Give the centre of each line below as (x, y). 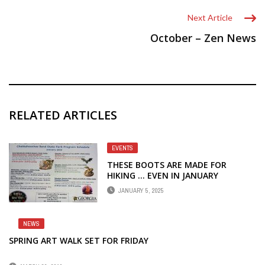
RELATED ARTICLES (63, 115)
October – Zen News (203, 38)
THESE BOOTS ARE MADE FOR (167, 165)
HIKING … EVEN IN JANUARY (163, 175)
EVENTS (122, 148)
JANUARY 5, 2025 (141, 191)
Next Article (210, 17)
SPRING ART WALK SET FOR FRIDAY (79, 241)
